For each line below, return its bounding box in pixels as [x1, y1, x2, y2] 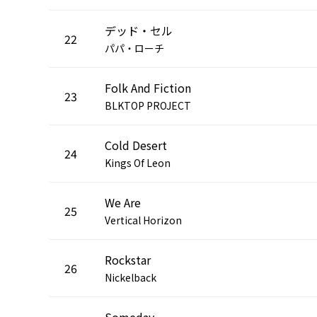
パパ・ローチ [105, 40, 164, 55]
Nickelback [105, 270, 156, 284]
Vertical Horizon [105, 212, 182, 227]
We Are [105, 193, 141, 211]
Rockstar [105, 250, 151, 268]
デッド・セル [105, 21, 173, 39]
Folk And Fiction [105, 79, 191, 96]
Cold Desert [105, 136, 167, 154]
